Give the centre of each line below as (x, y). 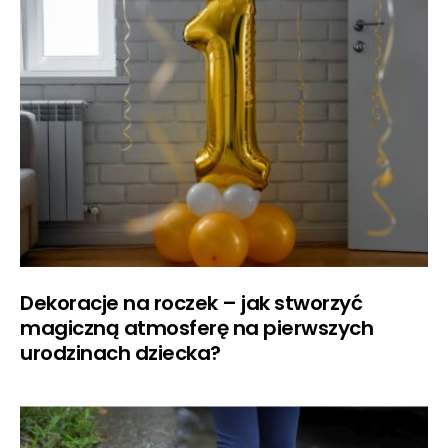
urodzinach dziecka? (120, 353)
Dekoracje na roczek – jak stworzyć (191, 303)
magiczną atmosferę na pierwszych (196, 328)
